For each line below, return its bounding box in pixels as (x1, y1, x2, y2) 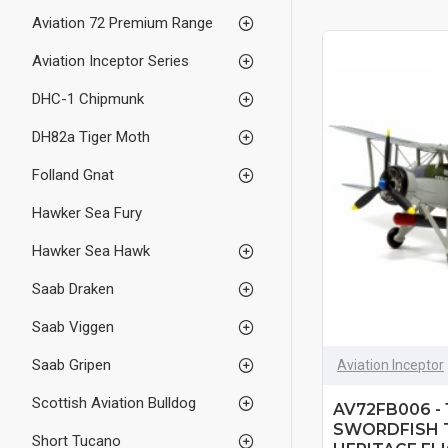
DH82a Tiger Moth (32, 128, 150, 146)
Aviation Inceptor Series (32, 52, 189, 70)
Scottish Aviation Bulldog (32, 394, 196, 412)
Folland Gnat (32, 166, 114, 184)
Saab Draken (32, 280, 114, 298)
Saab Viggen (32, 318, 114, 336)
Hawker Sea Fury (32, 204, 142, 222)
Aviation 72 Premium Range (32, 14, 213, 32)
